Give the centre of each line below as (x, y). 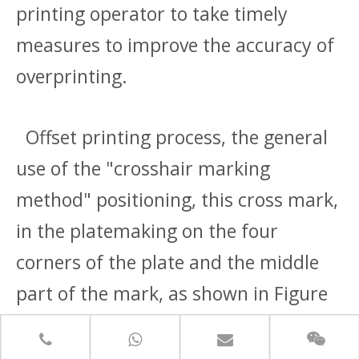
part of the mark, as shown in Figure (172, 293)
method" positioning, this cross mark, (177, 199)
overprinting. (72, 76)
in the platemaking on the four (147, 230)
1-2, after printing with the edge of (164, 324)
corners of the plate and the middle (167, 262)
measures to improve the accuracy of (175, 44)
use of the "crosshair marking (143, 168)
